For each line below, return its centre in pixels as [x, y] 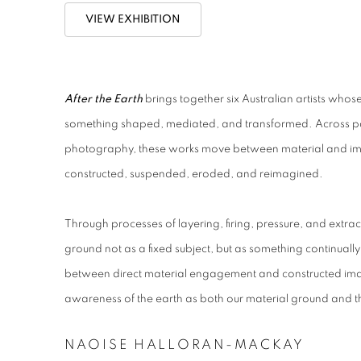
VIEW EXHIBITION [133, 20]
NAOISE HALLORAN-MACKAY [185, 345]
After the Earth [104, 100]
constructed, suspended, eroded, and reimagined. [194, 174]
